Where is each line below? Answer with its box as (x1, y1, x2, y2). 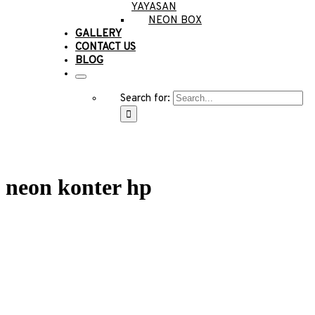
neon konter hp (6, 174, 152, 200)
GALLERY (75, 27, 122, 41)
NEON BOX (148, 14, 202, 27)
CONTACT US (75, 41, 136, 54)
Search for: (120, 92, 170, 105)
